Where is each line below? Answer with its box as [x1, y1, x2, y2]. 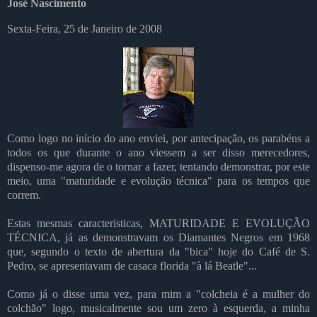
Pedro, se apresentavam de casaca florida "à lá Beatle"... [7, 259, 257, 272]
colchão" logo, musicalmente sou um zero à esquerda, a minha [7, 301, 310, 314]
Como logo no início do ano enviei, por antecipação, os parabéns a [7, 132, 310, 144]
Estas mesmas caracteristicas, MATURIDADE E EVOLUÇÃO [7, 217, 310, 229]
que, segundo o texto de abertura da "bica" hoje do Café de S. [7, 245, 310, 258]
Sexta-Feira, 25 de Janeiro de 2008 [7, 22, 162, 35]
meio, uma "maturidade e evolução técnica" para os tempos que [7, 174, 310, 187]
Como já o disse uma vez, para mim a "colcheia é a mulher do [7, 287, 310, 300]
